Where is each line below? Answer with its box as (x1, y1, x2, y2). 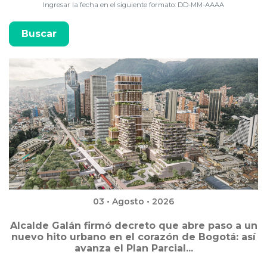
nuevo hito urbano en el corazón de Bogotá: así (11, 231, 256, 243)
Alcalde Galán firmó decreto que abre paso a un (10, 220, 257, 232)
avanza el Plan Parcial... (74, 243, 193, 254)
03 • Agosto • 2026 (93, 196, 174, 207)
